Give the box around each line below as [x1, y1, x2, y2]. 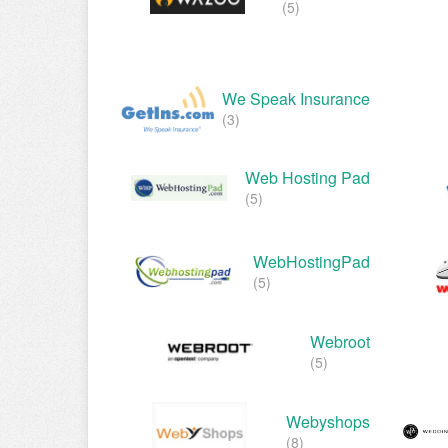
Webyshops [286, 409, 370, 433]
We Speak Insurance [222, 87, 370, 111]
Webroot [310, 330, 370, 354]
